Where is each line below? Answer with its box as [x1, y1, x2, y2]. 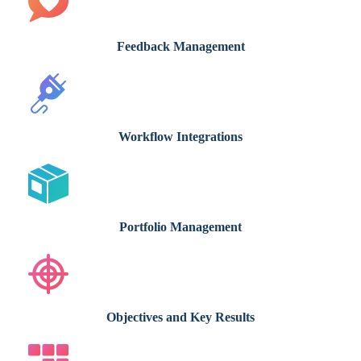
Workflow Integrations [118, 130, 243, 144]
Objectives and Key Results [106, 310, 255, 325]
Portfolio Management [119, 220, 242, 234]
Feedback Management [116, 39, 245, 54]
